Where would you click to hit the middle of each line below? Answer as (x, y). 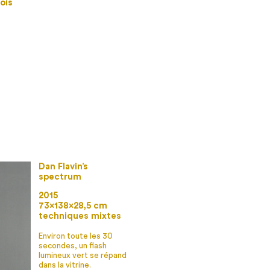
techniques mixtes (80, 216)
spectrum (60, 177)
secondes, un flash (73, 246)
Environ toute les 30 (76, 237)
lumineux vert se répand (83, 256)
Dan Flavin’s (64, 166)
